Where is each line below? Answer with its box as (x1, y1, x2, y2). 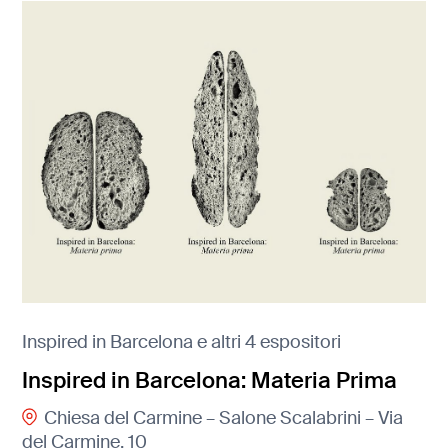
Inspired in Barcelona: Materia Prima (22, 366, 398, 396)
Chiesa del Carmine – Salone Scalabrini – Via (43, 405, 403, 430)
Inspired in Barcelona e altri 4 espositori (22, 330, 342, 355)
